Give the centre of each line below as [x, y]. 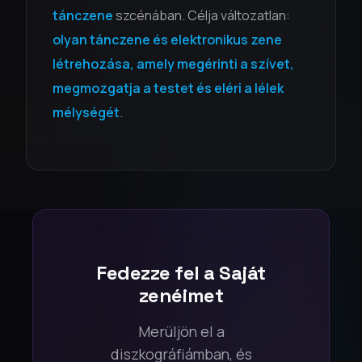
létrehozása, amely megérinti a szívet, [173, 64]
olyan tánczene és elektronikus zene [167, 40]
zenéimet [181, 295]
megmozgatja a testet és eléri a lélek [168, 88]
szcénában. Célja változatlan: [202, 15]
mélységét [86, 112]
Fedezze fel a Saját [181, 273]
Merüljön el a [181, 331]
